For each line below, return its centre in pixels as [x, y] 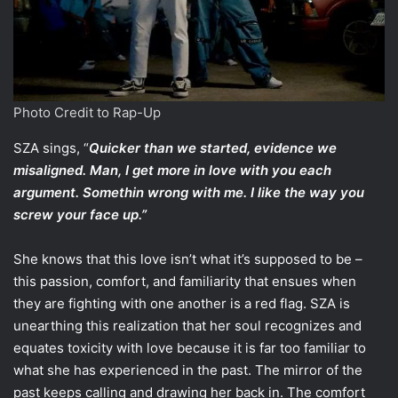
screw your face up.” [80, 215]
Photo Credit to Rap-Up [87, 113]
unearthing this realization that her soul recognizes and [187, 326]
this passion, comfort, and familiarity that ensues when [185, 282]
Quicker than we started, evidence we [213, 148]
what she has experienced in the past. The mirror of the [188, 370]
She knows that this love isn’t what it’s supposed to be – [188, 259]
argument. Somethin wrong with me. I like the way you [189, 193]
